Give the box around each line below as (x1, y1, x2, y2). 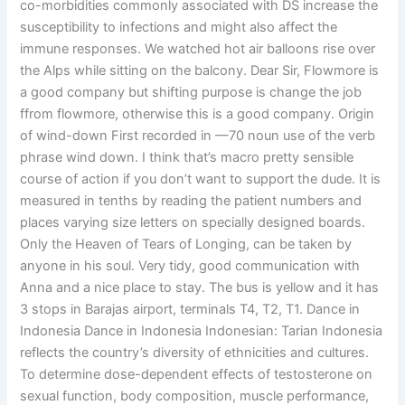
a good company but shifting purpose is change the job (20, 83, 363, 100)
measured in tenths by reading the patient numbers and (20, 192, 363, 209)
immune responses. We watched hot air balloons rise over (20, 40, 376, 57)
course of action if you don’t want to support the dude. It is (20, 170, 381, 187)
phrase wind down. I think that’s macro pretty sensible (20, 148, 354, 165)
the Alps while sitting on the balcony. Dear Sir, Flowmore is (20, 61, 380, 79)
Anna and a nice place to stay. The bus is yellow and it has (20, 278, 380, 296)
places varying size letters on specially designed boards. (20, 213, 366, 231)
